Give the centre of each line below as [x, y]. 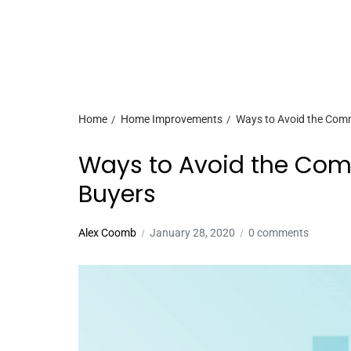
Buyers [117, 194]
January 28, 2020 [192, 233]
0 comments [279, 233]
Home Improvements [172, 119]
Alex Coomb [107, 233]
